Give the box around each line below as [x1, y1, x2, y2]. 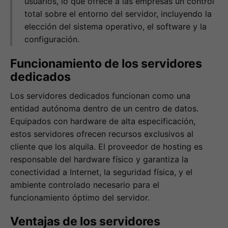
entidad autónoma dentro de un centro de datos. [10, 103, 198, 113]
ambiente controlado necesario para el [10, 179, 159, 190]
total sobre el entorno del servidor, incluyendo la [24, 9, 212, 19]
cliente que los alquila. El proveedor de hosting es [10, 141, 203, 152]
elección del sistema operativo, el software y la [24, 21, 207, 32]
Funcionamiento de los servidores [10, 56, 202, 71]
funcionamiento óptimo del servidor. [10, 192, 150, 203]
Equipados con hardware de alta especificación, [10, 116, 195, 126]
